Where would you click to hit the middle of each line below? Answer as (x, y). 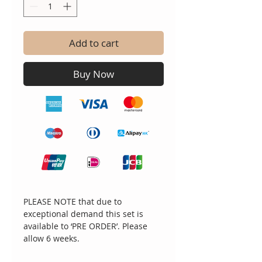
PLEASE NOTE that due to (73, 202)
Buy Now (94, 74)
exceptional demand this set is (83, 214)
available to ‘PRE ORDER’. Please (85, 226)
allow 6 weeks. (51, 239)
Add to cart (94, 43)
